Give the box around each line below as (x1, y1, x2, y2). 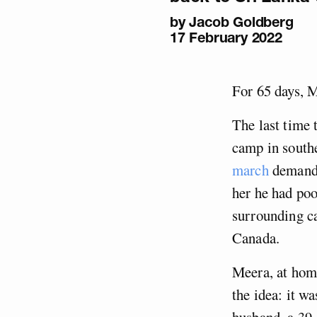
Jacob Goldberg (189, 13, 294, 30)
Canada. (232, 227, 285, 248)
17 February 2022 (170, 28, 282, 46)
